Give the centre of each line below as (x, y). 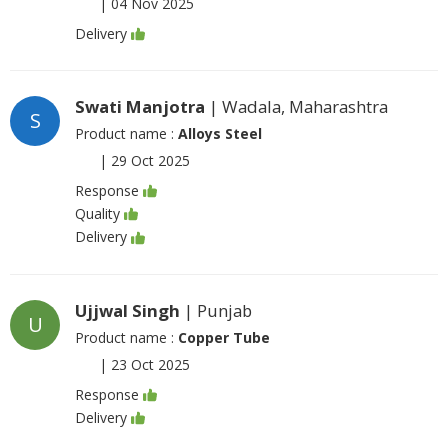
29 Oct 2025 (150, 160)
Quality (97, 214)
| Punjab (216, 310)
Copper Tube (224, 337)
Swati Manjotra (140, 106)
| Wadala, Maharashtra (296, 106)
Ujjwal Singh (127, 310)
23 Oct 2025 (150, 364)
